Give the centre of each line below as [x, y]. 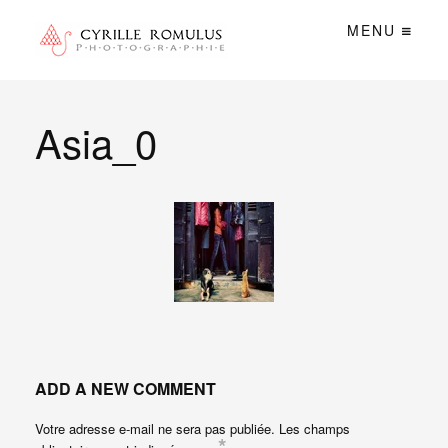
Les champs [314, 429]
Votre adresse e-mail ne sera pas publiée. [155, 429]
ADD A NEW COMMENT [125, 389]
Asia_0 [96, 142]
